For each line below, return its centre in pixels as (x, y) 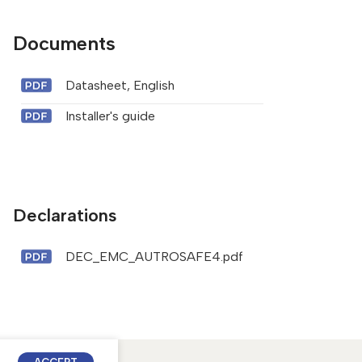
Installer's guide (110, 116)
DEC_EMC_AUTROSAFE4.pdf (154, 256)
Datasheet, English (120, 85)
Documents (64, 43)
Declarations (65, 215)
